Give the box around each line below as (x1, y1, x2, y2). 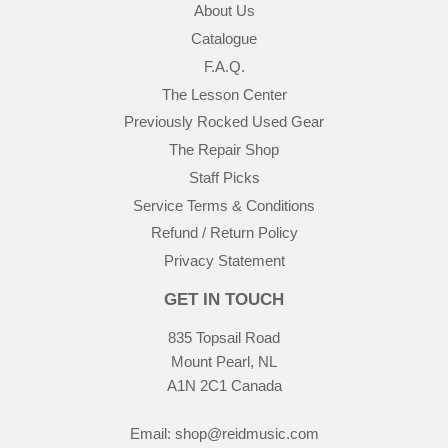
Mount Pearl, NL (171, 353, 277, 371)
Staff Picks (188, 168, 260, 186)
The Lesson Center (161, 85, 287, 103)
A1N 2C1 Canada (166, 377, 282, 395)
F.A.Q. (203, 57, 245, 75)
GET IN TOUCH (164, 290, 284, 310)
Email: (129, 425, 175, 443)
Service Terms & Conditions (133, 196, 315, 214)
